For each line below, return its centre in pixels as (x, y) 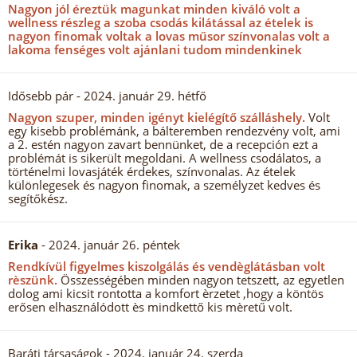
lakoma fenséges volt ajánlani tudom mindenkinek (155, 49)
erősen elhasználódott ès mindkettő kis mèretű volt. (150, 307)
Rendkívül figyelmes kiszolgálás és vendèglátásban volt (167, 266)
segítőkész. (38, 198)
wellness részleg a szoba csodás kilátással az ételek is (161, 22)
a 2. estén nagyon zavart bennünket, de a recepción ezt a (163, 144)
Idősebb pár (41, 96)
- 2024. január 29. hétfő (140, 96)
